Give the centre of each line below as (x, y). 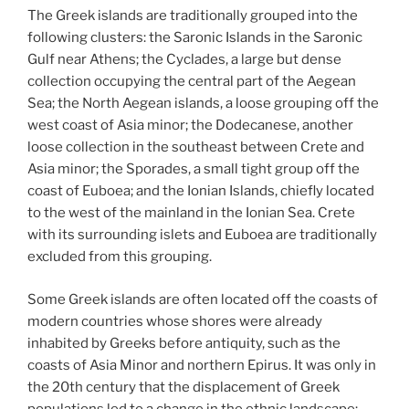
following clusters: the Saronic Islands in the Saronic (195, 37)
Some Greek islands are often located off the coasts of (203, 299)
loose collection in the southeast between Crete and (196, 147)
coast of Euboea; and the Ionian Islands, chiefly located (201, 191)
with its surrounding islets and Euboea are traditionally (202, 235)
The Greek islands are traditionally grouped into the (193, 16)
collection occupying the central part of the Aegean (192, 81)
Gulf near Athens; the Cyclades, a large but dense (184, 59)
